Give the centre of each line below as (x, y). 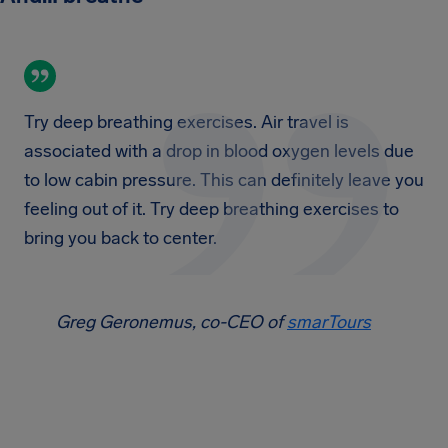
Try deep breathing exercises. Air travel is (186, 122)
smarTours (329, 322)
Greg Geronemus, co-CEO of (171, 322)
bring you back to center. (120, 238)
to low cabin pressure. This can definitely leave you (224, 180)
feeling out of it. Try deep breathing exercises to (211, 209)
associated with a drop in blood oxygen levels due (219, 151)
